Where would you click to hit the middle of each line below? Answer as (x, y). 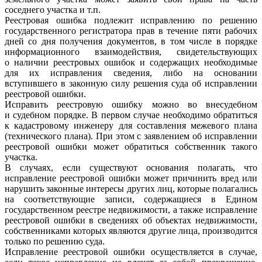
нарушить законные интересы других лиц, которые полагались (131, 188)
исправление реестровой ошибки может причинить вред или (131, 178)
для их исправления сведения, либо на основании (131, 73)
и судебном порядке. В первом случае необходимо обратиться (131, 115)
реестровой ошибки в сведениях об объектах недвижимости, (131, 220)
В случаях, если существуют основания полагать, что (131, 167)
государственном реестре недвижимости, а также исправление (131, 209)
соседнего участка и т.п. (53, 9)
